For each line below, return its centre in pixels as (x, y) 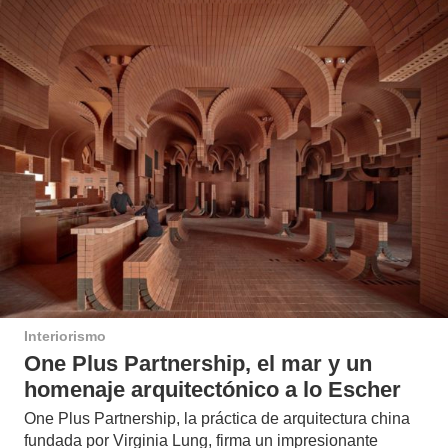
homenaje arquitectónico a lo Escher (212, 389)
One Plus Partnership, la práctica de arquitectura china (217, 418)
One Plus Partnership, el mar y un (198, 363)
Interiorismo (65, 336)
